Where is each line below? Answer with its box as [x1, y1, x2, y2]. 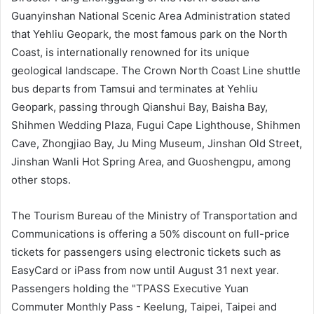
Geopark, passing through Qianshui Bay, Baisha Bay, [11, 100, 268, 114]
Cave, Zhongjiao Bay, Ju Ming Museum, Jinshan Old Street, [11, 136, 302, 150]
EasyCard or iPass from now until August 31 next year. [11, 263, 279, 277]
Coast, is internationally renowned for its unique [11, 45, 250, 59]
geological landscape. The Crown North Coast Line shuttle [11, 63, 301, 77]
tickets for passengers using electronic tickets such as [11, 245, 281, 259]
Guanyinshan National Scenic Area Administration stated [11, 8, 290, 22]
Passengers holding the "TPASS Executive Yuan [11, 281, 249, 295]
